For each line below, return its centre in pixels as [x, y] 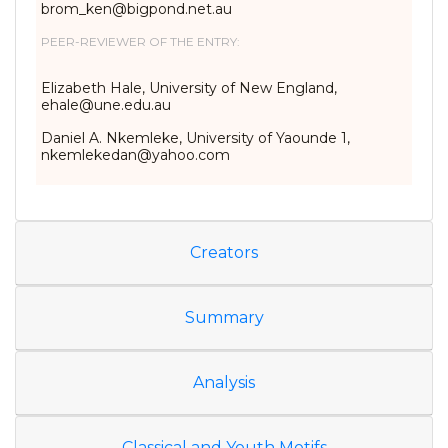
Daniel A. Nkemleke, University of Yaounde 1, [195, 138]
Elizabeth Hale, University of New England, [189, 88]
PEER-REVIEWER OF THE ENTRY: [140, 41]
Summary [224, 317]
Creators [224, 252]
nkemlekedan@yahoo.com [137, 155]
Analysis [224, 382]
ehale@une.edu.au [106, 105]
